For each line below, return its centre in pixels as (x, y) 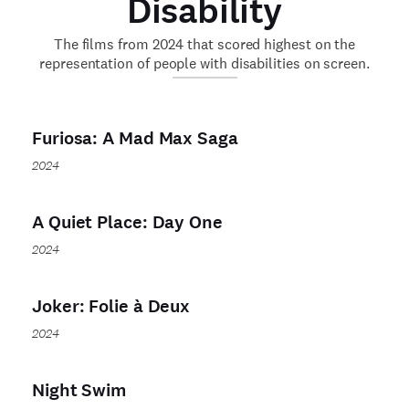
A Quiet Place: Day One (127, 222)
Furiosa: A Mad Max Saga (135, 138)
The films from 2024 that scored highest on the (204, 44)
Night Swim (79, 390)
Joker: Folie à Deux (111, 306)
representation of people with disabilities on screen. (204, 63)
